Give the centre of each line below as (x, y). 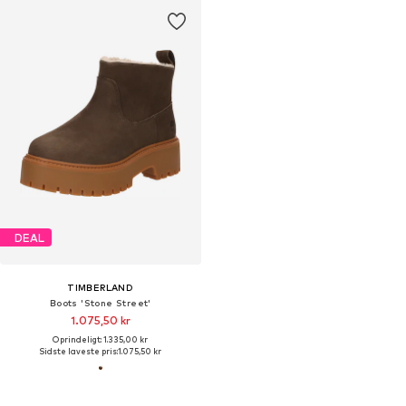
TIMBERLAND (101, 288)
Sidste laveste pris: (79, 352)
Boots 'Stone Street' (100, 303)
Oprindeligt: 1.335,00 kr (101, 340)
